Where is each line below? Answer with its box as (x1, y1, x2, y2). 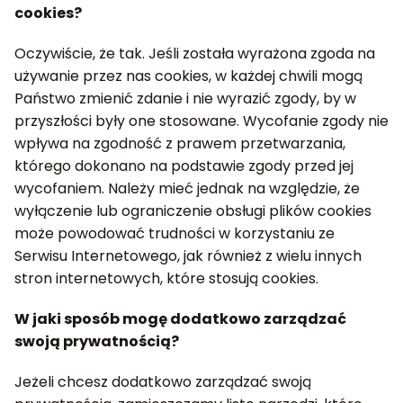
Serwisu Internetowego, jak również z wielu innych (14, 246, 362, 266)
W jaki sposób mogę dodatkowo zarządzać (14, 309, 346, 329)
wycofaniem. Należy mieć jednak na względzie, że (14, 178, 360, 199)
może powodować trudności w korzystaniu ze (14, 223, 335, 244)
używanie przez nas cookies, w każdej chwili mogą (14, 66, 363, 86)
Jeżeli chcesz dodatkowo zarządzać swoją (14, 372, 311, 392)
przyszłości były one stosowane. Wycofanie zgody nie (14, 111, 389, 131)
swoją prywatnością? (14, 331, 179, 352)
